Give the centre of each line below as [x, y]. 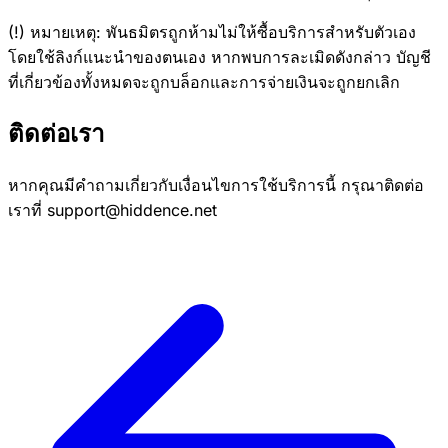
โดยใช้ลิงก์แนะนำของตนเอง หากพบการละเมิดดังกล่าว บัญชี [219, 56]
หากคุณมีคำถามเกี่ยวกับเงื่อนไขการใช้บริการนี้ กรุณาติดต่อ [216, 185]
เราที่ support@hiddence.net [112, 210]
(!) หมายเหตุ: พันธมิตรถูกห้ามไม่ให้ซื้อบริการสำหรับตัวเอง [212, 31]
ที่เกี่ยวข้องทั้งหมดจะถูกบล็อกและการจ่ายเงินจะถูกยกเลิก [204, 81]
